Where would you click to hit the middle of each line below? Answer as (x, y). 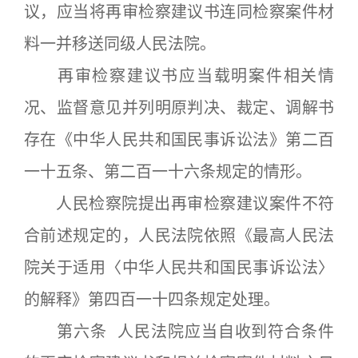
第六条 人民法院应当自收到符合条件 (179, 332)
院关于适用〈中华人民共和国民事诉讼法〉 (179, 268)
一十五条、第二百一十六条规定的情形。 (168, 172)
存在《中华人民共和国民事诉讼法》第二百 (179, 140)
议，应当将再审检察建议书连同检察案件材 (179, 12)
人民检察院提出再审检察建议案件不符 (179, 204)
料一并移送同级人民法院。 (120, 44)
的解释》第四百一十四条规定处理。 (152, 300)
